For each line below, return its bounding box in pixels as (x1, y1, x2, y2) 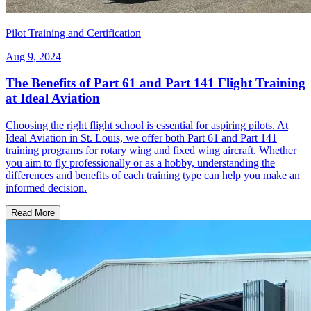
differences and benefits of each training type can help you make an (6, 169, 300, 182)
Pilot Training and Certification (6, 26, 141, 39)
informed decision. (6, 182, 87, 194)
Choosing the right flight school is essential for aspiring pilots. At (6, 119, 288, 132)
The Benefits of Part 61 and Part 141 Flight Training (6, 76, 305, 91)
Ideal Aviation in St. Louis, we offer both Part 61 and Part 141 (6, 132, 277, 144)
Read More (11, 208, 55, 219)
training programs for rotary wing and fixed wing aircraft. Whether (6, 144, 296, 157)
